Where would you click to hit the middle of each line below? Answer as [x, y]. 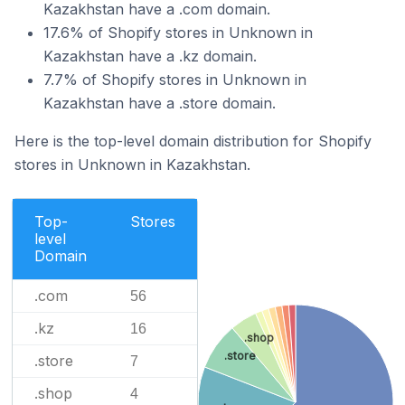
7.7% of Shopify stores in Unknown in [175, 80]
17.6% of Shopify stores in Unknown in [178, 33]
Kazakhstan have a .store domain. [160, 103]
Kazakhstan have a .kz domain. [150, 56]
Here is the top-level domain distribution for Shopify [193, 141]
